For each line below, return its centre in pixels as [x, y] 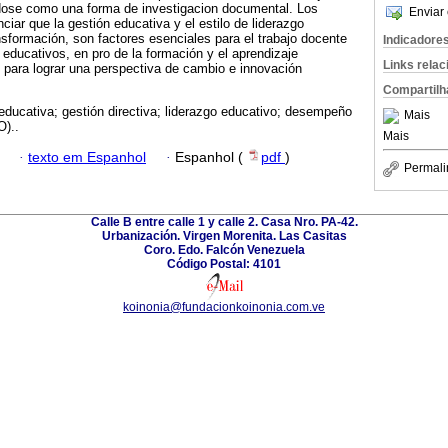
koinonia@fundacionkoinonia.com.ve [224, 306]
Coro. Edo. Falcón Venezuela [224, 249]
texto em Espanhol [87, 157]
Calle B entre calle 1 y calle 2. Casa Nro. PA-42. [224, 221]
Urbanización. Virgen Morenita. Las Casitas [224, 235]
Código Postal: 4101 [224, 263]
